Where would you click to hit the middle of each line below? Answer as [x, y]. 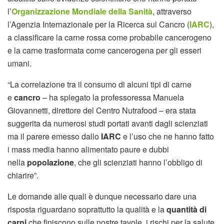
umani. [19, 63]
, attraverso [172, 11]
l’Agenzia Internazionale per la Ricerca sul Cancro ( [98, 24]
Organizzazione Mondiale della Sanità [82, 11]
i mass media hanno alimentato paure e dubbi [88, 149]
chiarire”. [23, 175]
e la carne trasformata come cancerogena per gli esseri [104, 50]
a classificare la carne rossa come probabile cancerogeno [109, 37]
